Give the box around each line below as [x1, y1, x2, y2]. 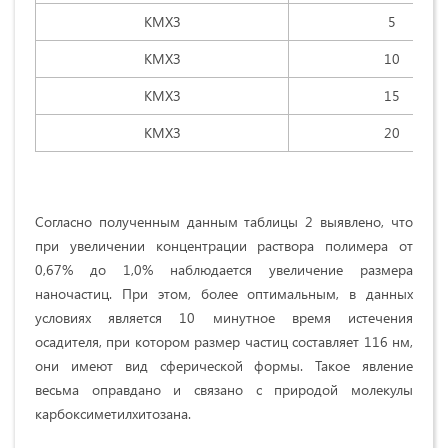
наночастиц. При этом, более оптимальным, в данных [35, 284, 413, 304]
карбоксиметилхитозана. [35, 404, 191, 424]
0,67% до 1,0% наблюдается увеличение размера [35, 260, 413, 280]
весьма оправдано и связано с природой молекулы [35, 380, 413, 400]
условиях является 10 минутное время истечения [35, 308, 413, 328]
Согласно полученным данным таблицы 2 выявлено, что [35, 212, 413, 232]
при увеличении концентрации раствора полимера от [35, 236, 413, 256]
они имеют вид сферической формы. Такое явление [35, 356, 413, 376]
